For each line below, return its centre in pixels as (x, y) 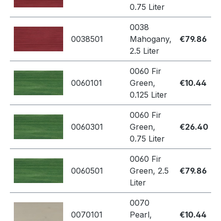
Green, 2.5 (149, 171)
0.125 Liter (148, 95)
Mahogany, (151, 39)
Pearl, (141, 215)
